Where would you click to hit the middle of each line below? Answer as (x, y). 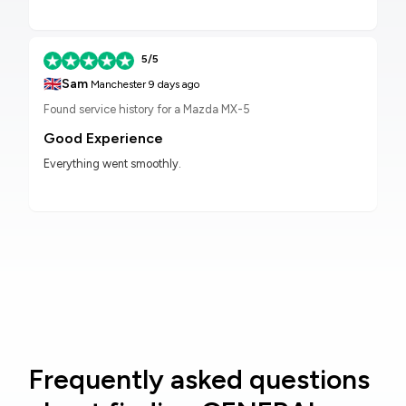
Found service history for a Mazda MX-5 (147, 110)
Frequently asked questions (199, 379)
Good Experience (103, 139)
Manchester (117, 85)
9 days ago (173, 85)
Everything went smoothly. (112, 164)
